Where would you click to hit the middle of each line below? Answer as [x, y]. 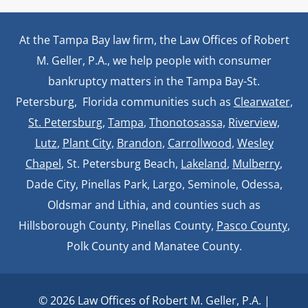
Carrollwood [199, 143]
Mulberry [256, 163]
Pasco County [252, 225]
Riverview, [254, 122]
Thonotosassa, [187, 122]
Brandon [139, 143]
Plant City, [88, 143]
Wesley [255, 143]
